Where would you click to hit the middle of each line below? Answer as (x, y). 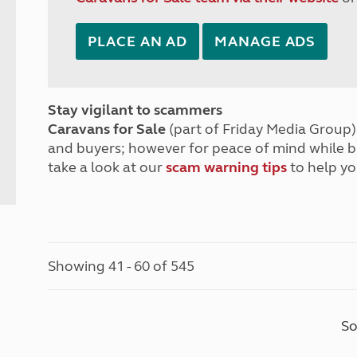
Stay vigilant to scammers (135, 110)
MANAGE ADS (265, 41)
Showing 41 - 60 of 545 (122, 266)
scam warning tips (227, 167)
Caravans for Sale (107, 129)
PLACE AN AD (138, 41)
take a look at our (107, 167)
